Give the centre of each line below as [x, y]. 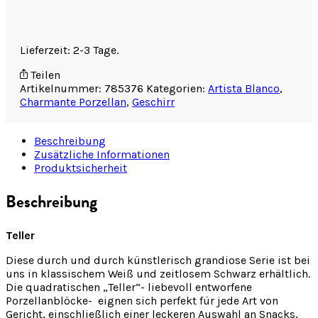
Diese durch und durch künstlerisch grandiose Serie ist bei [158, 260]
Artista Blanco [244, 88]
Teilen [44, 75]
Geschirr [153, 102]
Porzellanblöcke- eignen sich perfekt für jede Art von [142, 300]
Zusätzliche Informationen [102, 154]
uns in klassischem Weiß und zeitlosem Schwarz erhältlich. [158, 273]
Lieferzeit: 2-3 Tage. [69, 50]
